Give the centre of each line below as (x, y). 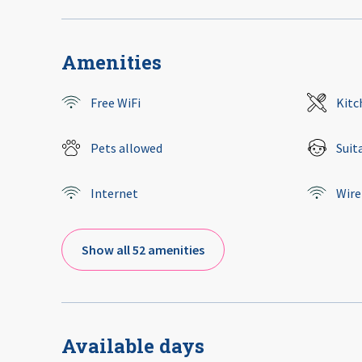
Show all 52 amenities (143, 250)
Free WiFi (116, 103)
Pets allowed (126, 148)
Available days (133, 346)
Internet (114, 194)
